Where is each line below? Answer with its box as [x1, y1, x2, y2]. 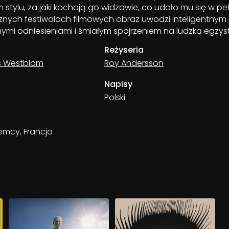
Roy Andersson [104, 57, 164, 69]
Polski [104, 91, 125, 103]
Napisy [104, 78, 132, 90]
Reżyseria [104, 44, 144, 56]
